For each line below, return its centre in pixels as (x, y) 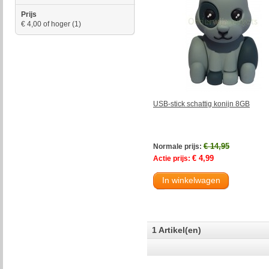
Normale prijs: (177, 146)
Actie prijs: (172, 158)
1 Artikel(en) (177, 230)
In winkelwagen (191, 180)
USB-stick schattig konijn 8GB (201, 104)
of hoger (56, 24)
